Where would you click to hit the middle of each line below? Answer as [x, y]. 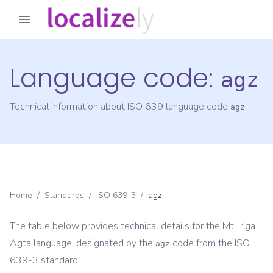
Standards [64, 196]
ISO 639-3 [116, 196]
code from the [202, 243]
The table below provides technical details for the [116, 226]
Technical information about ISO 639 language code [120, 107]
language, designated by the [92, 243]
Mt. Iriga [239, 226]
